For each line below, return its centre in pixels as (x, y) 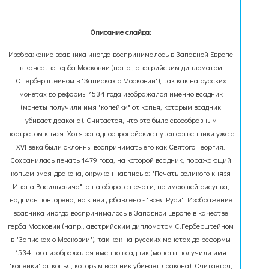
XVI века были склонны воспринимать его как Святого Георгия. (121, 147)
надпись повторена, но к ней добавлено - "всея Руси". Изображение (121, 199)
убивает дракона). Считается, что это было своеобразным (121, 120)
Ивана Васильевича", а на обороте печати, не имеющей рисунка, (121, 186)
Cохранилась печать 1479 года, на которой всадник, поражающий (121, 160)
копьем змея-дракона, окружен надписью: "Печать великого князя (121, 173)
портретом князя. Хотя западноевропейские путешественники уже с (121, 133)
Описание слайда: (121, 32)
